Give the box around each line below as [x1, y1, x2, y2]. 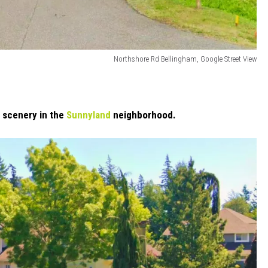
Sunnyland [66, 109, 111, 121]
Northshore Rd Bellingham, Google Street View [114, 54, 257, 63]
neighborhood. [111, 109, 176, 121]
